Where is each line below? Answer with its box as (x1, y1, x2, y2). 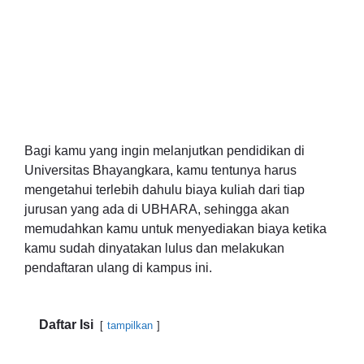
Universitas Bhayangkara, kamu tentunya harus (24, 163, 297, 177)
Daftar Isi (39, 318, 93, 331)
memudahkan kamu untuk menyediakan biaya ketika (24, 222, 327, 236)
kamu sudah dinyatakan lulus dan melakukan (24, 241, 284, 255)
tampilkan (107, 319, 153, 331)
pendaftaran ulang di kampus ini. (24, 261, 212, 275)
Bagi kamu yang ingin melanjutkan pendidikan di (24, 144, 305, 158)
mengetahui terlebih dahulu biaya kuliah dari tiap (24, 183, 305, 197)
